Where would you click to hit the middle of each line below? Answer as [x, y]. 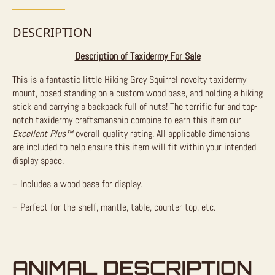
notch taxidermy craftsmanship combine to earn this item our [127, 120]
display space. [38, 161]
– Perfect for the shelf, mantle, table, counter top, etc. [114, 207]
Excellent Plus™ [43, 134]
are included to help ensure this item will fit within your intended [134, 147]
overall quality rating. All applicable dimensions [161, 134]
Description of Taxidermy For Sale [137, 56]
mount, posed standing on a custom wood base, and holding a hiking [137, 93]
